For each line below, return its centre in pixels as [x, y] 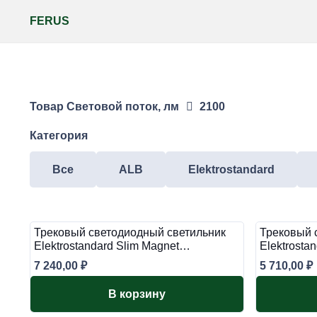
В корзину [137, 294]
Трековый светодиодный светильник [130, 232]
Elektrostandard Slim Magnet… [112, 246]
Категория [59, 136]
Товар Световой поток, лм [104, 106]
